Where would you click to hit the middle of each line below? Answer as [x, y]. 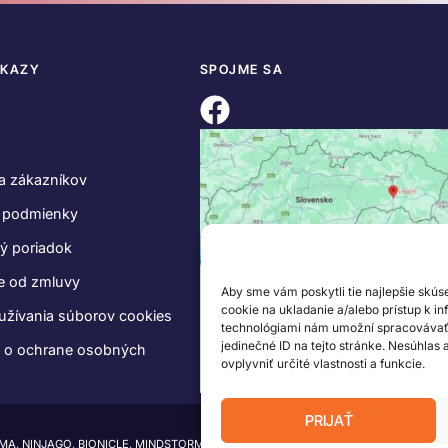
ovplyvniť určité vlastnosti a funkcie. [323, 363]
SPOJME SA [241, 70]
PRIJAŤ [328, 420]
